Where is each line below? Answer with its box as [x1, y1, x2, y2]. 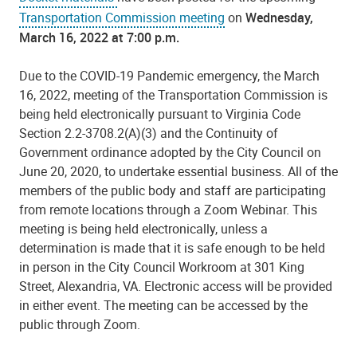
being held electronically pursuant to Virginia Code [19, 105, 300, 124]
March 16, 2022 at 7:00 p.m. [19, 29, 179, 47]
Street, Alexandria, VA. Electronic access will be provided [19, 277, 332, 296]
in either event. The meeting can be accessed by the [19, 296, 308, 315]
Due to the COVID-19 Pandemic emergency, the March [19, 67, 320, 85]
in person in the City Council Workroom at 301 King [19, 258, 304, 277]
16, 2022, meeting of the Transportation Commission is [19, 86, 328, 104]
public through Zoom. [19, 316, 140, 334]
